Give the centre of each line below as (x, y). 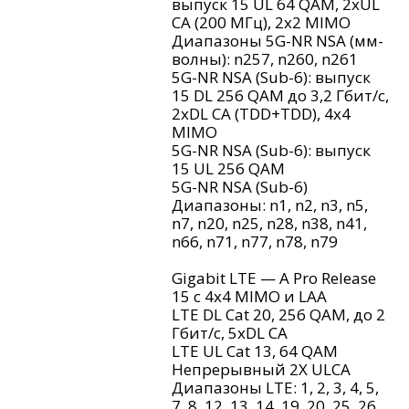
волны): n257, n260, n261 (265, 59)
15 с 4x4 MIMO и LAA (249, 297)
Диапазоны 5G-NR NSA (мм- (278, 41)
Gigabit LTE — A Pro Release (274, 278)
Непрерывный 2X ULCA (261, 370)
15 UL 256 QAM (228, 169)
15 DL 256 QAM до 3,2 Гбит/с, (280, 96)
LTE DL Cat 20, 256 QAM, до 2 (278, 315)
